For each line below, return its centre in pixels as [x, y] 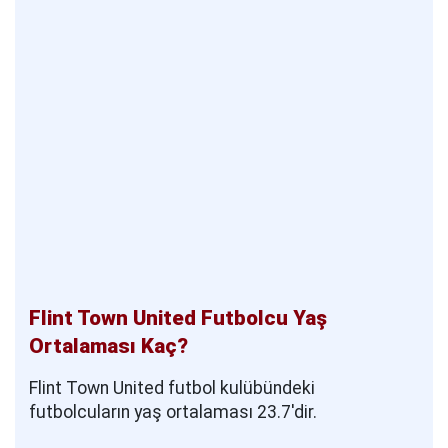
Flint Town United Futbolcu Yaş [178, 318]
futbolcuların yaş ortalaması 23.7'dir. [173, 412]
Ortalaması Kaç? [108, 346]
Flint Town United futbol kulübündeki [172, 388]
